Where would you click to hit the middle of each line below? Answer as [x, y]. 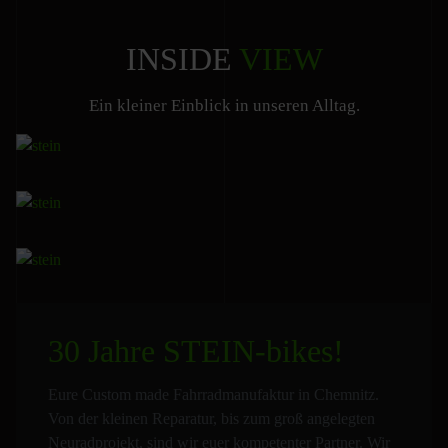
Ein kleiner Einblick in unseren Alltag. [224, 105]
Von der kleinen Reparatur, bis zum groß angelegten [211, 419]
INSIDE [182, 58]
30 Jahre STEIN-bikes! [195, 351]
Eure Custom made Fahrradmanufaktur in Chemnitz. [213, 395]
